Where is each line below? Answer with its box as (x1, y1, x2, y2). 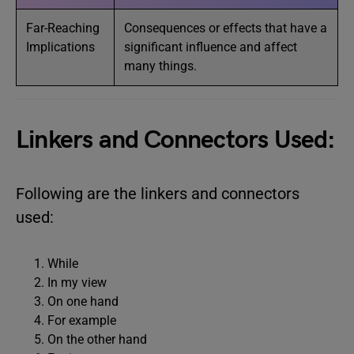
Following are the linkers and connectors (16, 184, 299, 203)
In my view (47, 275, 107, 290)
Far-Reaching (26, 21, 100, 36)
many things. (124, 58, 197, 73)
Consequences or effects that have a (124, 21, 327, 36)
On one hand (47, 294, 119, 309)
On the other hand (47, 332, 147, 347)
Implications (26, 40, 95, 55)
